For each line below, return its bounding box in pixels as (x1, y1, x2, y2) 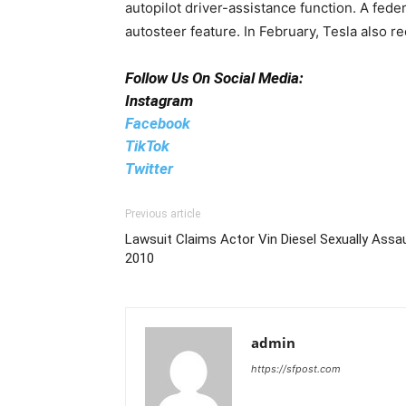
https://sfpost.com (251, 362, 341, 375)
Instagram (125, 92, 193, 110)
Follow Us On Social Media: (125, 69, 304, 87)
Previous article (125, 208, 200, 220)
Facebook (125, 114, 190, 132)
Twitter (125, 159, 173, 178)
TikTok (125, 137, 169, 155)
